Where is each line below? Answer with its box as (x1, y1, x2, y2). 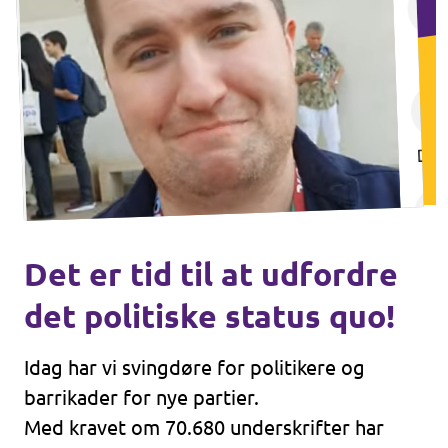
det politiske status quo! (24, 298, 395, 334)
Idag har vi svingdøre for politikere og (24, 356, 365, 379)
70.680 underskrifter (165, 416, 350, 439)
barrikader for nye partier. (24, 386, 259, 409)
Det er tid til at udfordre (24, 256, 398, 292)
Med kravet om (24, 416, 165, 439)
